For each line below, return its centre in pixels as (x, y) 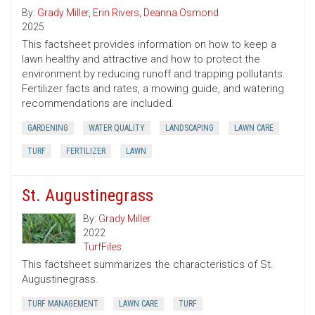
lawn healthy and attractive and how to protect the (141, 59)
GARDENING (48, 128)
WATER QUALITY (117, 128)
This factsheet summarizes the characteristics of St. (148, 265)
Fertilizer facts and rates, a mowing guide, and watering (153, 89)
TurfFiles (102, 247)
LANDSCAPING (189, 128)
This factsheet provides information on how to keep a (149, 45)
